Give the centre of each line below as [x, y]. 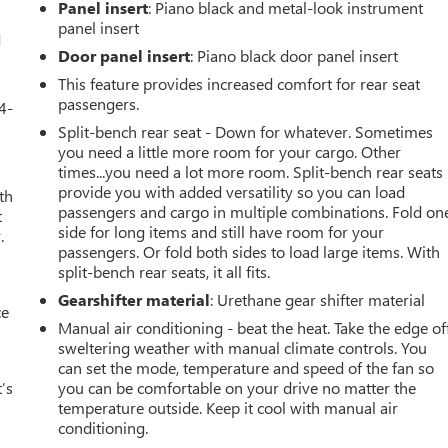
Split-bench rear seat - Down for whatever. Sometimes [246, 131]
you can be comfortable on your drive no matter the [237, 387]
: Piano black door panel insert [294, 55]
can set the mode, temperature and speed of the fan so [246, 367]
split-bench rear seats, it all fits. [164, 271]
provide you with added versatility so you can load [232, 191]
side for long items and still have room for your [221, 231]
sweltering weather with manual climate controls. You [243, 347]
